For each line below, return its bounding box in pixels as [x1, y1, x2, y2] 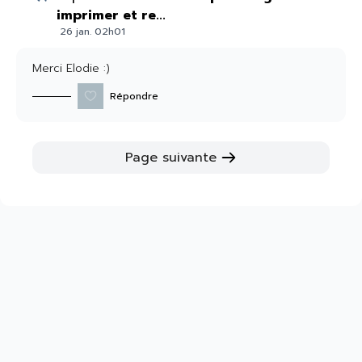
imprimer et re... [57, 6, 166, 25]
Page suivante [124, 148, 217, 167]
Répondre [110, 89, 158, 103]
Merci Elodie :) [32, 60, 110, 77]
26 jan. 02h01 [60, 24, 125, 39]
